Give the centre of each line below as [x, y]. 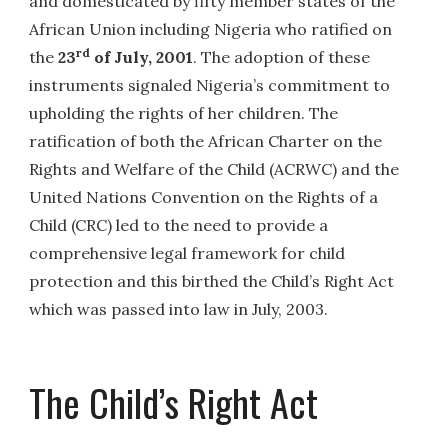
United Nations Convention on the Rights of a [204, 197]
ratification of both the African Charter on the [206, 141]
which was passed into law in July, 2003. [179, 309]
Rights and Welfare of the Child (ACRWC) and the [214, 169]
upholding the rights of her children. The [184, 113]
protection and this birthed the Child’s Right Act [212, 281]
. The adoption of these [282, 57]
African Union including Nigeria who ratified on [211, 29]
